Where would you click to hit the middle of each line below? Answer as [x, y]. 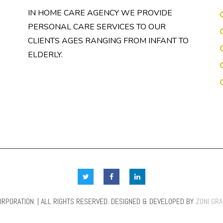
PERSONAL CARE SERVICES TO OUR [97, 27]
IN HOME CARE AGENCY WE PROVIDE [100, 13]
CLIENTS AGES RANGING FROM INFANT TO [108, 41]
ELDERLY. [45, 55]
